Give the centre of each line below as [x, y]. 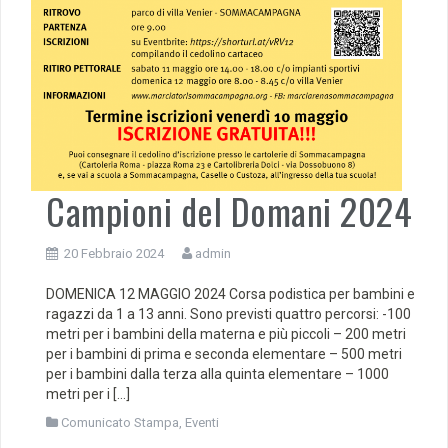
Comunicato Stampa [120, 423]
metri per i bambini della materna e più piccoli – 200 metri [226, 334]
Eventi [202, 423]
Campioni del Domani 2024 [229, 211]
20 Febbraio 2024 [114, 254]
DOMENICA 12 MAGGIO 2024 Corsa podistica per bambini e [230, 294]
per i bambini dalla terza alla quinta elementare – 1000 [217, 374]
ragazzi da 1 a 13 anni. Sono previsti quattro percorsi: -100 [228, 314]
